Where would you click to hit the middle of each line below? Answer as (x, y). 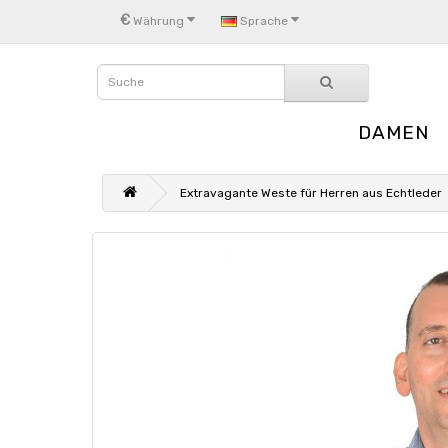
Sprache (264, 20)
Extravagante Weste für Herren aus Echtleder (311, 193)
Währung (158, 20)
